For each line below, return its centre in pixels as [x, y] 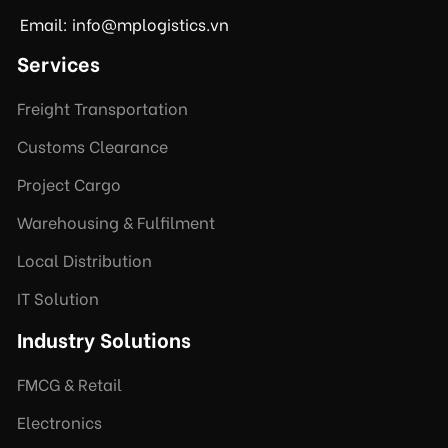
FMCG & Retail [69, 383]
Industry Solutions [104, 338]
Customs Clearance [92, 145]
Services [58, 62]
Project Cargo [69, 183]
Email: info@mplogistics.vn [124, 23]
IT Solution [58, 297]
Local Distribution [84, 259]
